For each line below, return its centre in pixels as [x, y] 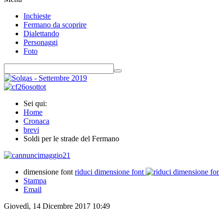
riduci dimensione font [109, 172]
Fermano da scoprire [55, 25]
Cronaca [36, 121]
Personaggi [41, 42]
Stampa [35, 181]
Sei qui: [37, 103]
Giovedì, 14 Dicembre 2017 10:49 [57, 206]
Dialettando [41, 33]
